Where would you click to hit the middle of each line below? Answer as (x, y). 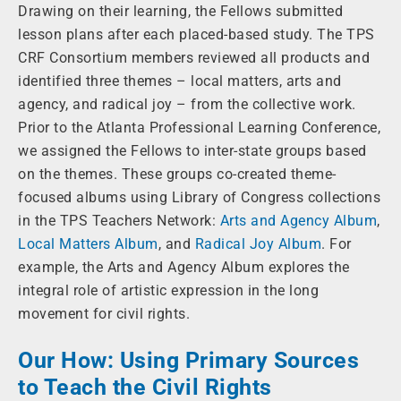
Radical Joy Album (258, 244)
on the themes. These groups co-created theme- (177, 175)
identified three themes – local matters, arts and (180, 81)
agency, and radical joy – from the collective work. (187, 105)
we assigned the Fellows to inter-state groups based (192, 151)
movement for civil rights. (104, 314)
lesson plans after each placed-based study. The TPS (196, 35)
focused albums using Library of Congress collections (199, 198)
